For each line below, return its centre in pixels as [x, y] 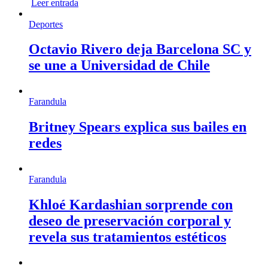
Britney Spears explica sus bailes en [138, 127]
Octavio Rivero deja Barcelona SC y [140, 49]
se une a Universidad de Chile [119, 66]
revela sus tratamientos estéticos [127, 237]
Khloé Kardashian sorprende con [131, 205]
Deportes [46, 24]
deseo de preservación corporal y [130, 221]
